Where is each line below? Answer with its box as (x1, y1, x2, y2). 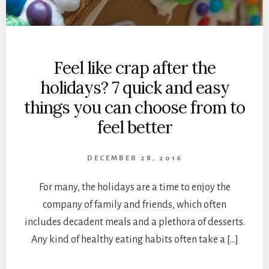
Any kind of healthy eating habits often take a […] (31, 234, 238, 246)
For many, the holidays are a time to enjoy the (38, 182, 231, 193)
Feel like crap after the (53, 57, 216, 79)
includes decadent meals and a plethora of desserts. (24, 217, 245, 228)
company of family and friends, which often (43, 199, 226, 211)
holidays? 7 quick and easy (40, 77, 229, 99)
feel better (97, 116, 172, 139)
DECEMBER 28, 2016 (86, 154, 183, 163)
